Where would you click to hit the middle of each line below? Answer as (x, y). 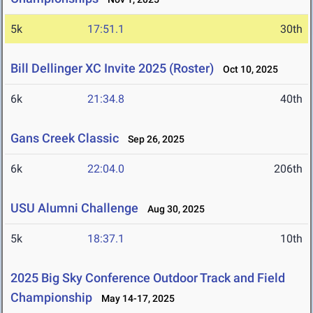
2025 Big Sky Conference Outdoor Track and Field (148, 278)
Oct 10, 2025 (247, 70)
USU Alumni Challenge (74, 208)
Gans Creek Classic (65, 138)
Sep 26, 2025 (153, 139)
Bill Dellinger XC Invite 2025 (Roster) (112, 68)
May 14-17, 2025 (135, 299)
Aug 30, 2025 (173, 209)
